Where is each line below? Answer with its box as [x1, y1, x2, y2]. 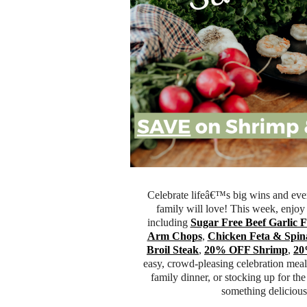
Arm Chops [147, 230, 202, 242]
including [147, 217, 191, 228]
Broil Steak [147, 244, 199, 256]
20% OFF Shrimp [204, 244, 288, 256]
